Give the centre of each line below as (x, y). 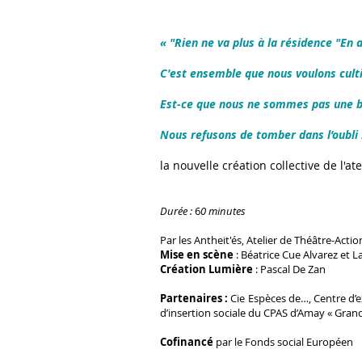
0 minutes (223, 211)
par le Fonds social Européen (284, 342)
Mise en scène (197, 255)
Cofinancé (188, 342)
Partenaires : (196, 298)
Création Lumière (206, 269)
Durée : (177, 211)
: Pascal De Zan (289, 269)
